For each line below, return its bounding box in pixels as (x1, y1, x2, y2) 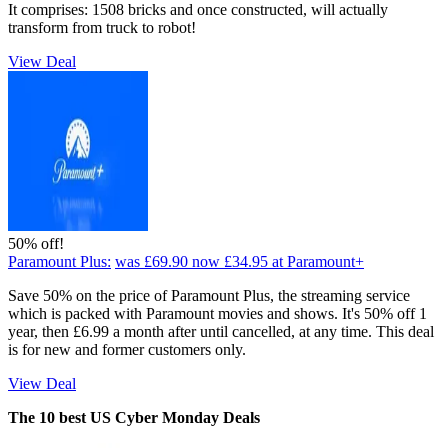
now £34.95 (192, 252, 268, 270)
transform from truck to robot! (8, 18, 196, 36)
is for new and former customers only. (8, 340, 246, 358)
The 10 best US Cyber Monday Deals (8, 408, 260, 426)
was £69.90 (115, 252, 188, 270)
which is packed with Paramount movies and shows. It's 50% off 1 (8, 304, 427, 322)
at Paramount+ (272, 252, 364, 270)
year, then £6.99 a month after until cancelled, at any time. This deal (8, 322, 434, 340)
